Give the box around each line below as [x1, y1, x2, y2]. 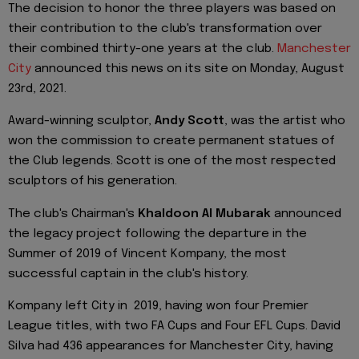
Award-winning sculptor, [8, 115, 155, 128]
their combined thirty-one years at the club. [8, 42, 277, 55]
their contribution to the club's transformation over [8, 22, 322, 35]
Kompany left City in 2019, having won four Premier [8, 300, 309, 313]
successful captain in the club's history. [8, 267, 248, 280]
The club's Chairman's [8, 207, 138, 220]
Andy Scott [155, 115, 224, 128]
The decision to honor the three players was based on [8, 2, 336, 15]
